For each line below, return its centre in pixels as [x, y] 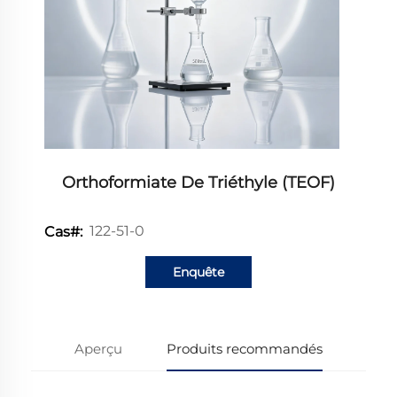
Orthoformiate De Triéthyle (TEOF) [198, 182]
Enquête [198, 272]
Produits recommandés [244, 348]
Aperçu [99, 348]
